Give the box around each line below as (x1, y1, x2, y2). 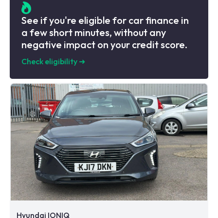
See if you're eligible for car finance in (21, 14, 189, 27)
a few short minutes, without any (21, 26, 166, 39)
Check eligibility (21, 56, 77, 67)
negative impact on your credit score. (21, 38, 187, 51)
